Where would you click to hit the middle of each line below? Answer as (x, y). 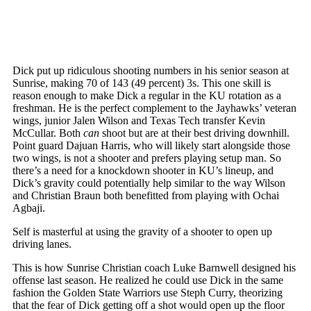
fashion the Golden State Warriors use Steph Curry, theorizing (148, 292)
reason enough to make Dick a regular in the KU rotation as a (147, 95)
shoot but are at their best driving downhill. (194, 133)
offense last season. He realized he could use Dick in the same (148, 280)
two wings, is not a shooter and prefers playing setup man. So (147, 158)
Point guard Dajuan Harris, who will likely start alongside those (151, 145)
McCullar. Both (48, 133)
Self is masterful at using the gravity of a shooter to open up (142, 231)
